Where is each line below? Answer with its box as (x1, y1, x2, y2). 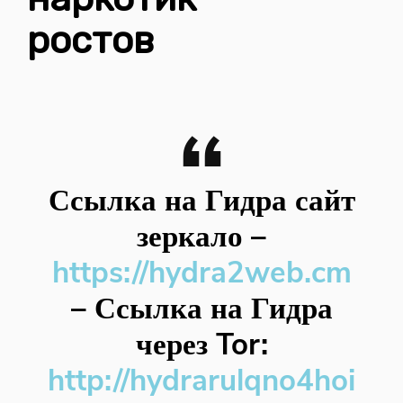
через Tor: (135, 325, 268, 365)
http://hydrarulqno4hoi (48, 361, 355, 401)
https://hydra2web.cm (51, 253, 352, 293)
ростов (27, 18, 154, 63)
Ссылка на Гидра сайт (48, 181, 355, 221)
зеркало (137, 217, 243, 257)
